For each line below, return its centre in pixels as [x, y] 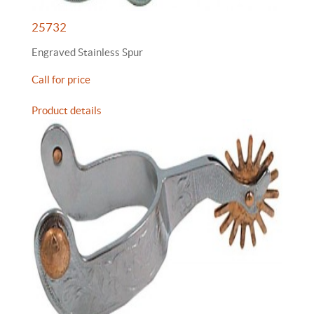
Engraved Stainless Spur [87, 52]
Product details [67, 110]
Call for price [61, 80]
